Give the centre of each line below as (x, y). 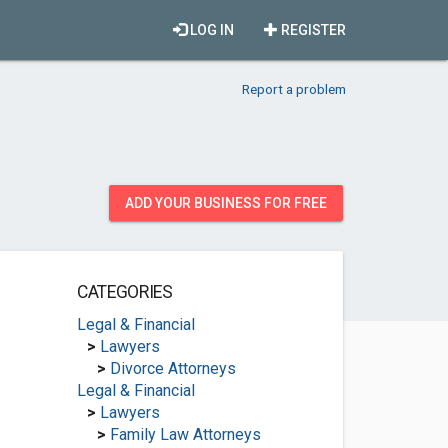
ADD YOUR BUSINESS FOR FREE (226, 203)
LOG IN (210, 30)
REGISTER (312, 30)
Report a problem (294, 89)
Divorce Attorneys (172, 368)
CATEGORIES (124, 292)
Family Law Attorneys (185, 434)
